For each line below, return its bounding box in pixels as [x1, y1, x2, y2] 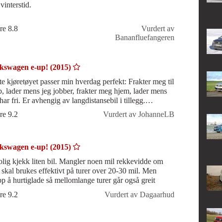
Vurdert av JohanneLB [103, 110, 174, 119]
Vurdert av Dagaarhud [104, 190, 174, 199]
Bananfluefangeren [114, 33, 174, 42]
